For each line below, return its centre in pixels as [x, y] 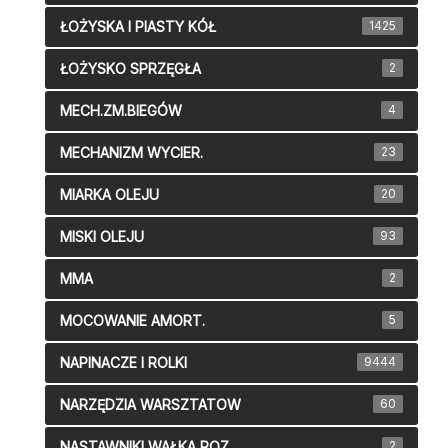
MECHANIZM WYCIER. [131, 153]
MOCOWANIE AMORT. [132, 321]
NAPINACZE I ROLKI [123, 363]
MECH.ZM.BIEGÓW [121, 111]
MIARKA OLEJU [109, 195]
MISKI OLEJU [102, 237]
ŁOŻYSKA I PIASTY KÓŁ [138, 27]
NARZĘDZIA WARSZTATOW [150, 405]
